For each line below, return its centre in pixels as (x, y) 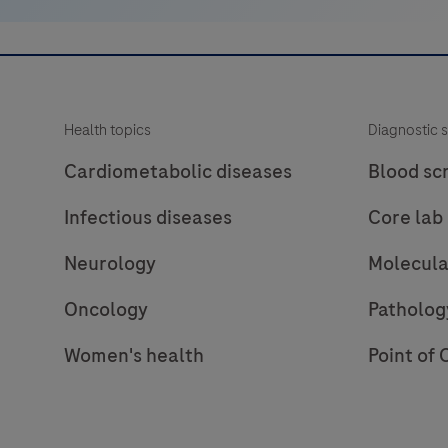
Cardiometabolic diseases (178, 171)
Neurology (110, 263)
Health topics (107, 129)
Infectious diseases (148, 217)
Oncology (106, 309)
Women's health (134, 355)
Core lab (405, 217)
